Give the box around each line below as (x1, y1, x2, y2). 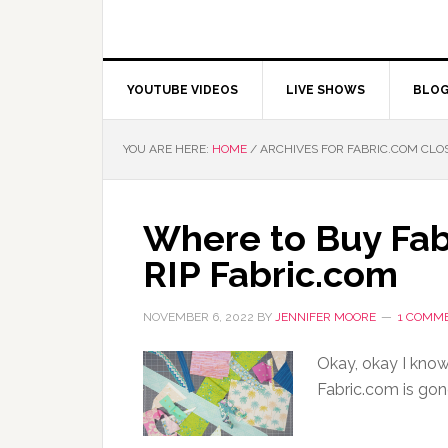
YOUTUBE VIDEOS (127, 83, 238, 97)
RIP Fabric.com (143, 253, 398, 295)
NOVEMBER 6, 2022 (143, 310, 254, 324)
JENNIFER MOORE (275, 310, 376, 324)
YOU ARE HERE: (123, 142, 212, 156)
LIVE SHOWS (286, 83, 365, 97)
